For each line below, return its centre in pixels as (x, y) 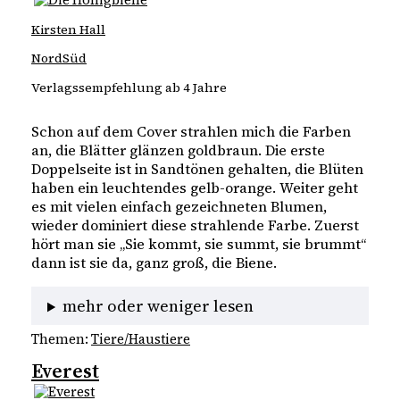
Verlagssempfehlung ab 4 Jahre (129, 87)
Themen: (61, 339)
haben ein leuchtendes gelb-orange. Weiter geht (195, 188)
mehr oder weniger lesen (158, 306)
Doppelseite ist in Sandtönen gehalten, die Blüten (197, 169)
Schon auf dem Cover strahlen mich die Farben (191, 132)
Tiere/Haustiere (141, 339)
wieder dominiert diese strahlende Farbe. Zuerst (195, 225)
